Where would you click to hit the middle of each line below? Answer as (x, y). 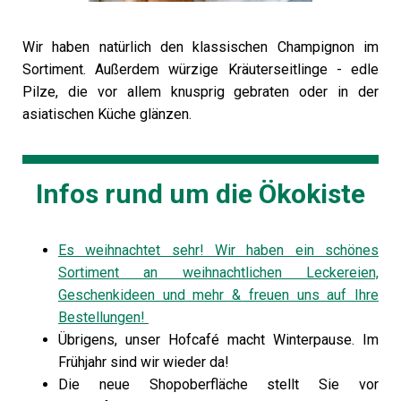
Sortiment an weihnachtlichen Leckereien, (218, 273)
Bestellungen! (103, 317)
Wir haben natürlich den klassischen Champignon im (200, 47)
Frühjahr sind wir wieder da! (144, 362)
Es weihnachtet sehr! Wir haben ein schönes (218, 250)
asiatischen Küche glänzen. (109, 114)
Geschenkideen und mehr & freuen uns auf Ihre (218, 295)
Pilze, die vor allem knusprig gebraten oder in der (200, 92)
